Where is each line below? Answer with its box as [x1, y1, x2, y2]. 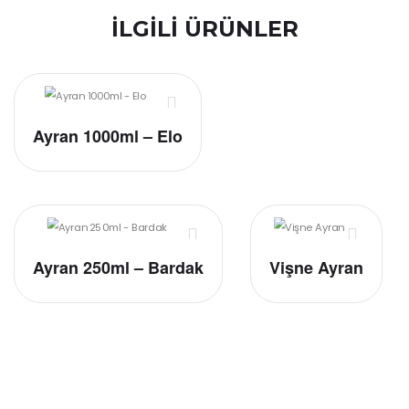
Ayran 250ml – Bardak [33, 255, 204, 279]
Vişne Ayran [269, 255, 363, 279]
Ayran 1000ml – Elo [33, 123, 183, 148]
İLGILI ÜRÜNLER [110, 16, 299, 43]
